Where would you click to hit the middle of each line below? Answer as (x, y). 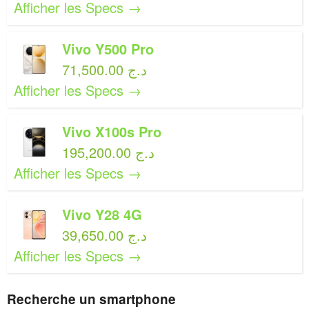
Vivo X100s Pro (112, 131)
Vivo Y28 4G (102, 214)
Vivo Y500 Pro (108, 49)
